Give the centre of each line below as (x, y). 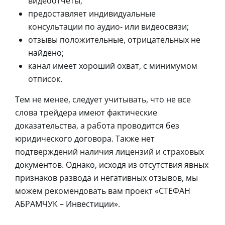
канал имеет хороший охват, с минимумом (113, 66)
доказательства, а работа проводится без (97, 126)
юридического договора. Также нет (85, 139)
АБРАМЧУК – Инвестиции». (68, 204)
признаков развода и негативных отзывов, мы (106, 178)
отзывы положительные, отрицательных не (114, 40)
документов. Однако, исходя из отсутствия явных (112, 165)
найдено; (46, 53)
